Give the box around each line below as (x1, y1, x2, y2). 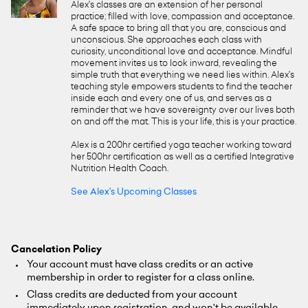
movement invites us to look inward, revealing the (71, 59, 278, 68)
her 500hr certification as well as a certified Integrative (71, 153, 295, 162)
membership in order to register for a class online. (27, 274, 254, 283)
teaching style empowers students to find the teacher (71, 82, 293, 91)
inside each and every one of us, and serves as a (71, 94, 272, 103)
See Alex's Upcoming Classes (71, 188, 197, 197)
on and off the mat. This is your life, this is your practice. (71, 118, 297, 126)
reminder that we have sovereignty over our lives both (71, 106, 296, 115)
